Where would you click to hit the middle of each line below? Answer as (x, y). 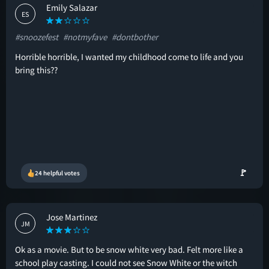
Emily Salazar (72, 8)
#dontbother (135, 37)
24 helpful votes (57, 173)
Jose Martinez (72, 217)
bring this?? (36, 70)
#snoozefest (37, 37)
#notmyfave (85, 37)
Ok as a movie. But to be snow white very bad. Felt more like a (129, 249)
